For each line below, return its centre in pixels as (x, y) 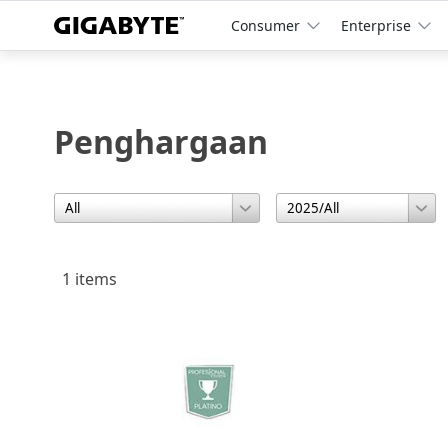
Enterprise (375, 25)
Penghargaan (160, 141)
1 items (89, 279)
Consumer (265, 25)
